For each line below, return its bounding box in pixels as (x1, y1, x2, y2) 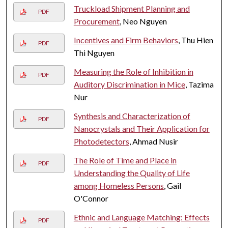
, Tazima (185, 79, 214, 89)
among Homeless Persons (73, 180, 164, 190)
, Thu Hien (178, 35, 213, 45)
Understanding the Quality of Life (73, 167, 190, 178)
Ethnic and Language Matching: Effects (73, 212, 210, 222)
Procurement (73, 16, 120, 26)
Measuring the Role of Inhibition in (73, 66, 193, 76)
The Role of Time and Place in (73, 155, 177, 165)
